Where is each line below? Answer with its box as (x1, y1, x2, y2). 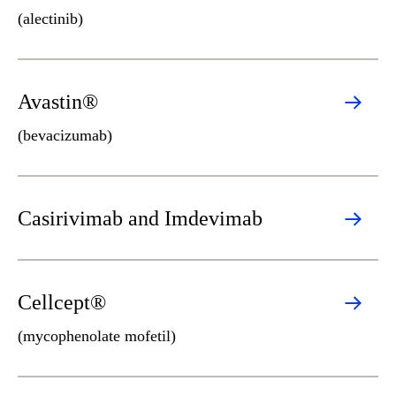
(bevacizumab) (18, 126, 112, 144)
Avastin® (18, 90, 98, 113)
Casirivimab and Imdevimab (18, 207, 263, 230)
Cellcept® (18, 291, 106, 314)
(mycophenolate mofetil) (18, 327, 176, 345)
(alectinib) (18, 10, 83, 27)
